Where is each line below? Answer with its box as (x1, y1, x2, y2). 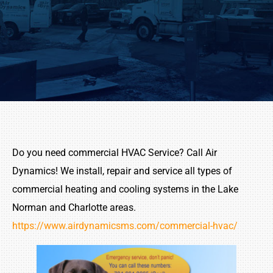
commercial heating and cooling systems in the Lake (12, 183, 238, 196)
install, (76, 165, 104, 177)
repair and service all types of (104, 165, 232, 177)
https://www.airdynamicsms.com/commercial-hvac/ (12, 220, 238, 232)
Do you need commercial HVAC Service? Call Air (12, 147, 217, 159)
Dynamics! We (12, 165, 76, 177)
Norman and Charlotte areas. (12, 202, 136, 214)
